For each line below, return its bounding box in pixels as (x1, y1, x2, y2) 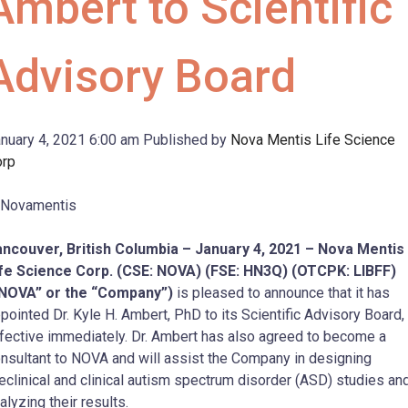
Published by (143, 131, 230, 149)
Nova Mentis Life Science (230, 131, 395, 149)
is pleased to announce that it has (177, 284, 390, 302)
